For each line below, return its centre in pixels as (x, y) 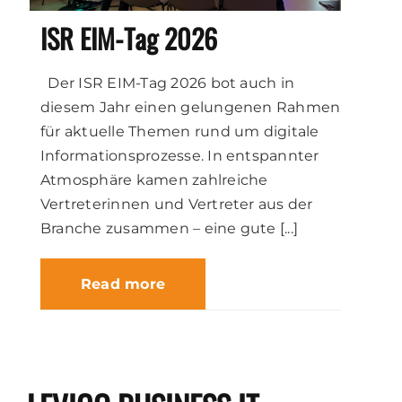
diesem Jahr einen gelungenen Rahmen (191, 107)
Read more (123, 284)
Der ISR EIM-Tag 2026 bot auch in (168, 83)
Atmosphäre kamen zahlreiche (154, 179)
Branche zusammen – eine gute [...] (170, 228)
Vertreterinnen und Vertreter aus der (177, 204)
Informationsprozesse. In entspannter (180, 155)
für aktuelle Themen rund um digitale (180, 131)
